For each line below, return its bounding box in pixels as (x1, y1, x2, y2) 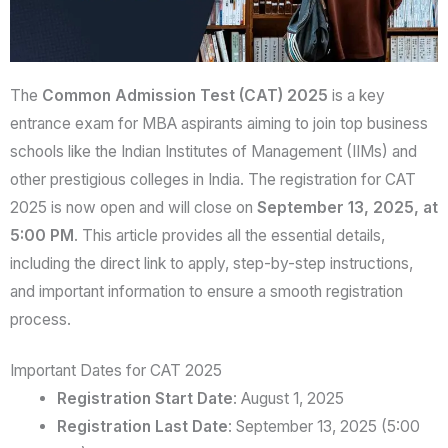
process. (10, 310, 71, 330)
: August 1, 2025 (232, 389, 344, 409)
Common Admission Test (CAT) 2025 (42, 86, 328, 106)
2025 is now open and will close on (10, 198, 257, 218)
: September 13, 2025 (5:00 (227, 417, 420, 437)
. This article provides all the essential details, (74, 226, 385, 246)
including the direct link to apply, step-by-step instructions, (10, 254, 413, 274)
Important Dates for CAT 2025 (10, 361, 222, 381)
